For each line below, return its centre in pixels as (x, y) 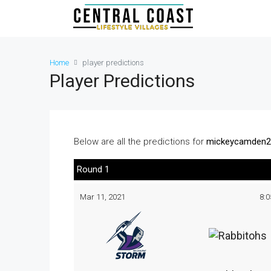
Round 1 (93, 169)
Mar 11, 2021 (103, 197)
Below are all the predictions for (140, 142)
